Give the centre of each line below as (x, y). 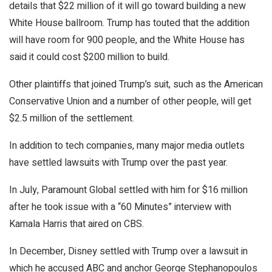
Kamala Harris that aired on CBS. (76, 224)
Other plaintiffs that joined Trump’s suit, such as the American (136, 84)
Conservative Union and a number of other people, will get (130, 101)
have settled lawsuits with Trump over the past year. (118, 162)
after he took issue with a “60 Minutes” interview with (120, 207)
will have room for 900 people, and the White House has (127, 40)
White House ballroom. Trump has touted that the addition (129, 23)
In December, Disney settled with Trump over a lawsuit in (128, 251)
